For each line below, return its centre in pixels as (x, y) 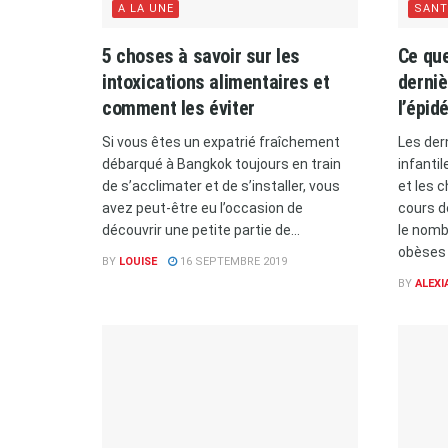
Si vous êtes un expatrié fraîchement (221, 141)
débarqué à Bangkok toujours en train (221, 163)
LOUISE (138, 261)
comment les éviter (178, 107)
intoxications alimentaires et (216, 81)
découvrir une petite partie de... (201, 229)
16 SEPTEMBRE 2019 (232, 261)
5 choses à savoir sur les (201, 55)
